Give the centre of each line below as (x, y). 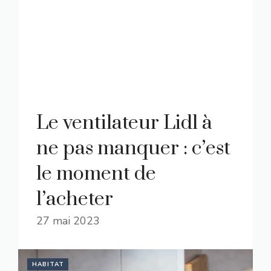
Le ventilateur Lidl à (124, 123)
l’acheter (75, 199)
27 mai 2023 (68, 221)
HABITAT (48, 264)
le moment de (96, 174)
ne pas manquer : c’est (133, 149)
